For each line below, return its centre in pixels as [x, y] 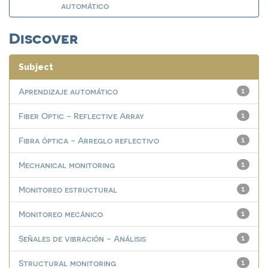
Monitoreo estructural [68, 189]
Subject [36, 67]
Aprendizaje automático [68, 91]
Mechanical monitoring [67, 165]
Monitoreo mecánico [61, 214]
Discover [43, 37]
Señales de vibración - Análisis [82, 238]
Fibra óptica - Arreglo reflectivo [89, 140]
